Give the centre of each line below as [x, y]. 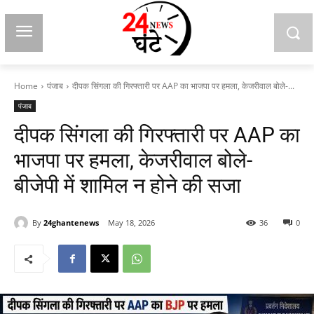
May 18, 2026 [131, 223]
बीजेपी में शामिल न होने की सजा [128, 185]
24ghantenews [71, 222]
